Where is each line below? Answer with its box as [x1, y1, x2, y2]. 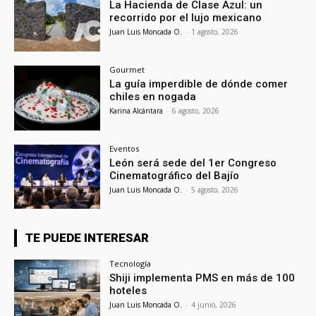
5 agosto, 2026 [191, 184, 239, 195]
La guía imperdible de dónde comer [109, 77, 288, 90]
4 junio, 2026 [191, 300, 237, 310]
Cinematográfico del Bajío [109, 169, 240, 182]
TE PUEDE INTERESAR [25, 231, 149, 245]
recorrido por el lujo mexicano [109, 11, 262, 24]
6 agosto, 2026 [172, 105, 220, 116]
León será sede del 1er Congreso [109, 156, 277, 169]
